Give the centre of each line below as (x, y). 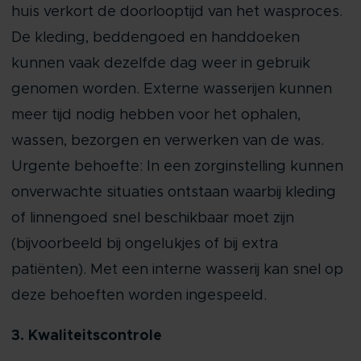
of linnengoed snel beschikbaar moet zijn (152, 218)
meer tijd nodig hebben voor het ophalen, (156, 115)
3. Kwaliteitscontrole (86, 336)
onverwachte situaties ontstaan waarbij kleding (173, 193)
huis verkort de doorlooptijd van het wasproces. (176, 12)
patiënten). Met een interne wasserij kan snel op (177, 270)
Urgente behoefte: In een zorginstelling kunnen (177, 167)
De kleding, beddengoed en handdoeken (155, 38)
